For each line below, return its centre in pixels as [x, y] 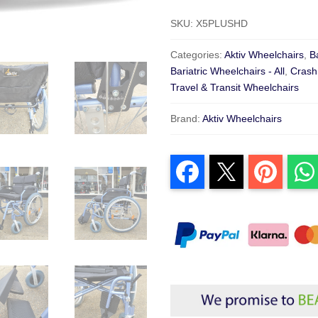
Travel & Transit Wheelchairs [235, 87]
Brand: [187, 118]
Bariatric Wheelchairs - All [228, 71]
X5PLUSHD [222, 23]
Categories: [198, 54]
